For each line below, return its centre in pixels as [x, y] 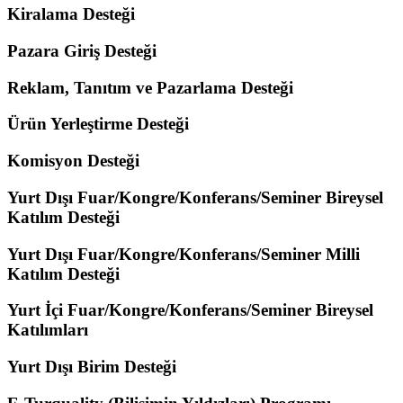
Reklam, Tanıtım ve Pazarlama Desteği [150, 87]
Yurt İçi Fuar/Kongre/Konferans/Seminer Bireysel [190, 310]
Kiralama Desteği [71, 14]
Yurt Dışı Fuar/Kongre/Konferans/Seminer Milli [184, 254]
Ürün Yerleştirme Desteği [98, 124]
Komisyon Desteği [73, 161]
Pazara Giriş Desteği [82, 51]
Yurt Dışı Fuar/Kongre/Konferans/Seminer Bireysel [195, 197]
